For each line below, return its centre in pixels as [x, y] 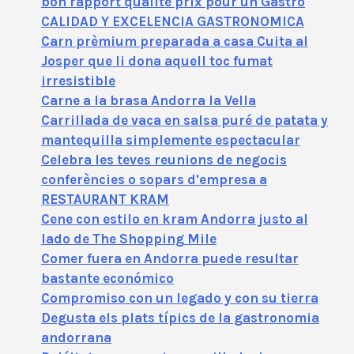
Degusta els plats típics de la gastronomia [180, 318]
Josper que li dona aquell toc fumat [157, 61]
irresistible [78, 81]
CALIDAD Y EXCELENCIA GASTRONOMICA [173, 22]
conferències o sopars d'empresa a [154, 180]
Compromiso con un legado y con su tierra [180, 298]
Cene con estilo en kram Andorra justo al [175, 219]
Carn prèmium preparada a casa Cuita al [175, 41]
